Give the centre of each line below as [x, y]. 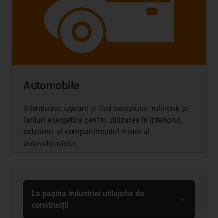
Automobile [51, 85]
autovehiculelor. [50, 143]
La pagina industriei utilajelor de [88, 193]
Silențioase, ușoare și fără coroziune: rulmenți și [105, 108]
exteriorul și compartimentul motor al [87, 131]
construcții [50, 205]
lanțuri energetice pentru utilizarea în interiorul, [102, 120]
